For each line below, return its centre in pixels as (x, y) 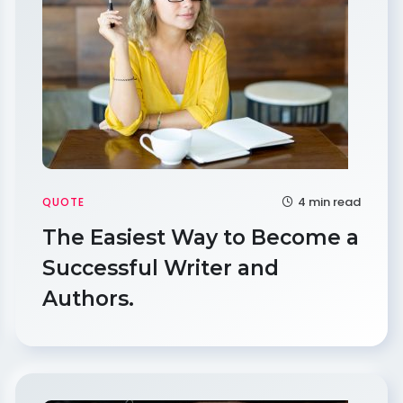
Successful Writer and (161, 268)
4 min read (327, 202)
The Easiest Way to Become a (201, 237)
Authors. (91, 299)
